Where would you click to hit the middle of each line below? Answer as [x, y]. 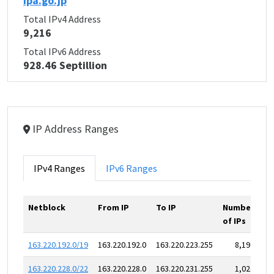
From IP [113, 207]
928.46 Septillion [65, 65]
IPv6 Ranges [131, 168]
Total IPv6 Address [62, 51]
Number [239, 207]
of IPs [234, 221]
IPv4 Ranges [59, 168]
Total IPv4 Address [62, 19]
